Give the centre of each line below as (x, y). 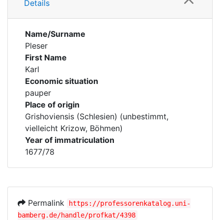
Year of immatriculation (70, 140)
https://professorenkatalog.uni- (130, 203)
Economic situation (62, 81)
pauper (38, 93)
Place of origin (52, 105)
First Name (46, 57)
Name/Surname (55, 34)
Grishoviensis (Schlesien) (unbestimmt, (97, 116)
